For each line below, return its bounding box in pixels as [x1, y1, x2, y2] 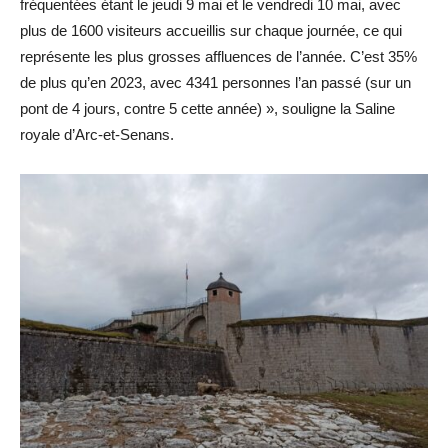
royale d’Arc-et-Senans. [20, 126, 174, 143]
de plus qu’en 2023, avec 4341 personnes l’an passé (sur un [20, 74, 411, 91]
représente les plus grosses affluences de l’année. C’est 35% [20, 48, 417, 65]
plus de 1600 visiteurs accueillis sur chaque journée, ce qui [20, 22, 402, 39]
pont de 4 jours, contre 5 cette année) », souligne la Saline [20, 100, 395, 117]
